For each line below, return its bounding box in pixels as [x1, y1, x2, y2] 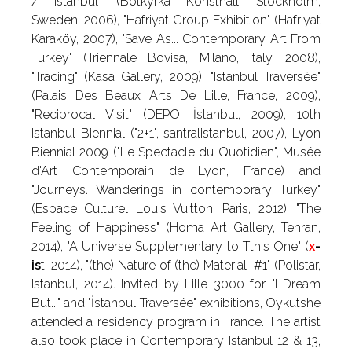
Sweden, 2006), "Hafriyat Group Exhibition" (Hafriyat [31, 13, 321, 27]
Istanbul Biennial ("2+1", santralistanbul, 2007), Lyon [31, 126, 321, 141]
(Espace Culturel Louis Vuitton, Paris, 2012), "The [31, 201, 321, 216]
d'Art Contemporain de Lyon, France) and [31, 163, 321, 178]
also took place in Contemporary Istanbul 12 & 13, [31, 333, 321, 348]
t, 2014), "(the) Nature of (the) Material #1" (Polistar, [41, 258, 321, 273]
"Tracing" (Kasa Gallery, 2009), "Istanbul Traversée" [31, 69, 321, 84]
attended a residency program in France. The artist [31, 314, 321, 329]
